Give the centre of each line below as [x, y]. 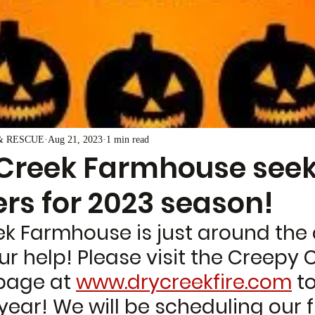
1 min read [128, 139]
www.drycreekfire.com [184, 282]
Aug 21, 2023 [75, 139]
